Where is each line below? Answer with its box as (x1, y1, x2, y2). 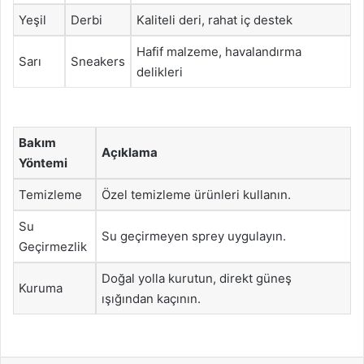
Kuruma (19, 279, 63, 296)
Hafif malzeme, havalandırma (136, 44, 301, 59)
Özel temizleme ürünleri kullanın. (102, 186, 291, 202)
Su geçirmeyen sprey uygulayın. (102, 227, 286, 244)
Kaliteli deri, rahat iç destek (136, 12, 292, 28)
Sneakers (71, 54, 125, 69)
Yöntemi (19, 154, 67, 171)
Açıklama (102, 144, 158, 160)
